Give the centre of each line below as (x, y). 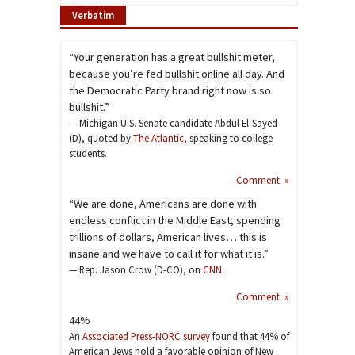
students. (88, 153)
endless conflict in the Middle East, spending (175, 220)
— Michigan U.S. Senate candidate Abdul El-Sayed (173, 122)
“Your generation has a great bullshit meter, (172, 57)
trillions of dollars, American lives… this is (168, 237)
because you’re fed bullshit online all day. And (177, 73)
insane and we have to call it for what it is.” (169, 253)
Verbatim (93, 15)
